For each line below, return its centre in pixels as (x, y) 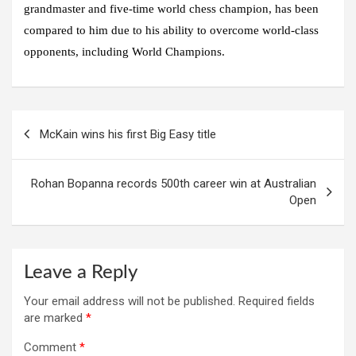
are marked (55, 317)
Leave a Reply (81, 272)
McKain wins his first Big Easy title (128, 134)
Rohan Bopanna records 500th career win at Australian (174, 183)
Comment (52, 347)
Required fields (277, 301)
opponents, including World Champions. (124, 51)
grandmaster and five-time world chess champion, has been (171, 8)
